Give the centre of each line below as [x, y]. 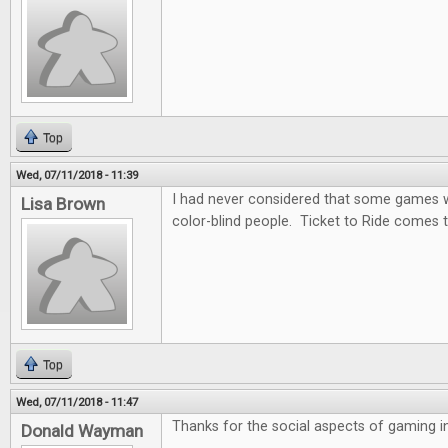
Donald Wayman [82, 431]
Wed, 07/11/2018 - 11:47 [77, 402]
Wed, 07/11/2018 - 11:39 [77, 175]
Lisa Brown [63, 204]
